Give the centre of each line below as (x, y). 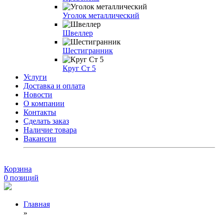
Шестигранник (88, 51)
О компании (44, 103)
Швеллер (78, 33)
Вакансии (40, 139)
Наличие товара (50, 130)
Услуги (35, 77)
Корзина (18, 169)
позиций (23, 178)
